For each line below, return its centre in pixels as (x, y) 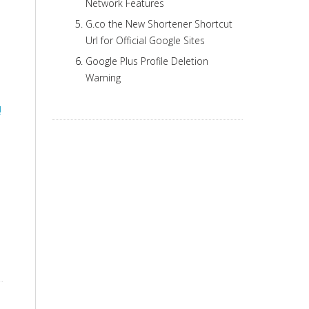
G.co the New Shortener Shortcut (159, 24)
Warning (103, 78)
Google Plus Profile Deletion (147, 61)
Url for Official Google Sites (145, 40)
